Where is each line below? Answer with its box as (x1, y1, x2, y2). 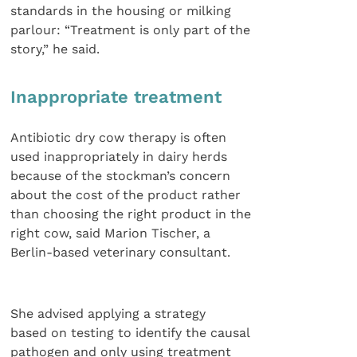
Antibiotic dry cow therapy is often (10, 130, 227, 146)
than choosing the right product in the (10, 206, 252, 222)
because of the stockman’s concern (10, 168, 231, 184)
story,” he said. (10, 41, 100, 57)
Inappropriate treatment (10, 86, 222, 107)
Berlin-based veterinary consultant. (10, 245, 231, 261)
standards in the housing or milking (10, 2, 232, 18)
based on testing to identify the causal (10, 325, 251, 341)
